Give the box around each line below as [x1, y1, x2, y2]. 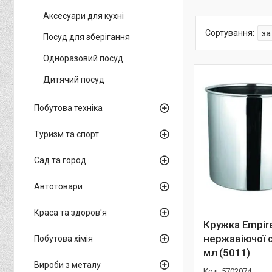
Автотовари [34, 182, 83, 191]
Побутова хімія [34, 234, 93, 243]
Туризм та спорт [34, 129, 99, 139]
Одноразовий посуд [43, 53, 123, 63]
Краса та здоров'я [34, 208, 107, 217]
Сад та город [34, 155, 86, 165]
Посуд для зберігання [43, 32, 130, 42]
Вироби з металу [34, 260, 101, 270]
